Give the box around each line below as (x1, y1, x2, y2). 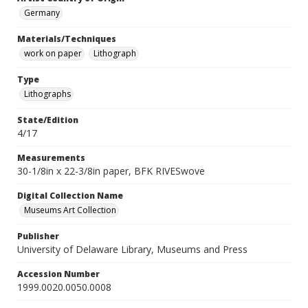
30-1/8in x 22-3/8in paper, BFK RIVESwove (17, 164, 205, 177)
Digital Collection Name (17, 190, 123, 201)
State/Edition (17, 114, 78, 126)
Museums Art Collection (24, 204, 116, 216)
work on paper (24, 47, 82, 59)
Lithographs (24, 88, 71, 100)
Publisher (17, 230, 59, 242)
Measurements (17, 152, 85, 164)
